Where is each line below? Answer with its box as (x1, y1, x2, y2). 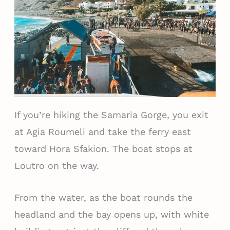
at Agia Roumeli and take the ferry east (14, 126, 191, 137)
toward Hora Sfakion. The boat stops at (14, 143, 193, 154)
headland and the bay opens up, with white (14, 208, 209, 220)
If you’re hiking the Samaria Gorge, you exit (14, 109, 208, 120)
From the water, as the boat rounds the (14, 191, 193, 203)
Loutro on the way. (14, 160, 99, 171)
